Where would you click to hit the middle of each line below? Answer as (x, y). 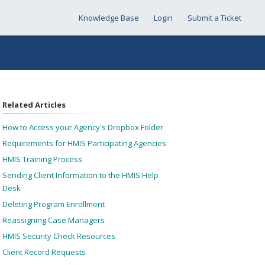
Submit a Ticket (214, 18)
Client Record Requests (44, 252)
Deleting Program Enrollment (53, 204)
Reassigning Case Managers (53, 220)
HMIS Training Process (42, 159)
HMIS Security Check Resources (59, 236)
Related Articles (34, 105)
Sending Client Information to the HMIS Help (80, 175)
